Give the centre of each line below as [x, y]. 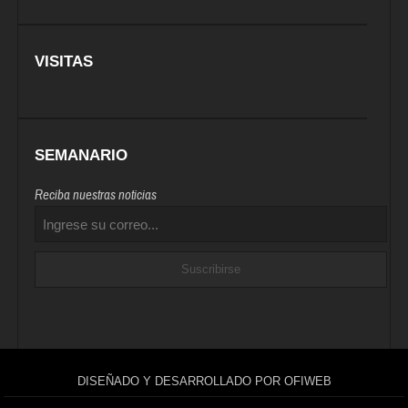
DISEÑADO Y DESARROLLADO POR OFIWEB [204, 382]
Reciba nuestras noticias [96, 196]
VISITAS [64, 62]
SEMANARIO [82, 156]
